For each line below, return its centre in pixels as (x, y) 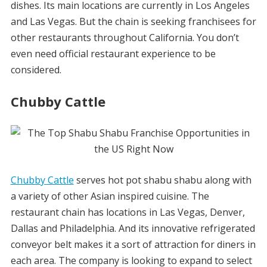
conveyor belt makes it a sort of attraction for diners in (133, 244)
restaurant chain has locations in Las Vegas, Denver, (128, 212)
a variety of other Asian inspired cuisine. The (110, 196)
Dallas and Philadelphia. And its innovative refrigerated (133, 228)
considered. (36, 70)
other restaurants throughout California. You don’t (125, 38)
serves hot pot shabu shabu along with (162, 180)
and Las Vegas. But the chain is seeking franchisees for (133, 21)
